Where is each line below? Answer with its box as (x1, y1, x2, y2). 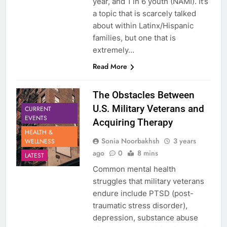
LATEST (25, 150, 44, 160)
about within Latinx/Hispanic (92, 21, 194, 31)
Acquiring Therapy (92, 117, 173, 129)
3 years (173, 136, 196, 146)
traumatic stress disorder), (92, 201, 187, 211)
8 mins (137, 148, 158, 159)
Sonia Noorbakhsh (101, 136, 160, 146)
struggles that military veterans (92, 176, 204, 186)
